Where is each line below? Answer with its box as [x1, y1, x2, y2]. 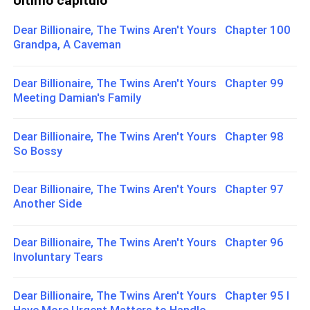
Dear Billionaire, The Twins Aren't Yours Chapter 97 [13, 182, 284, 197]
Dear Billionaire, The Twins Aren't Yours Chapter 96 [13, 235, 284, 249]
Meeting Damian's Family [13, 91, 142, 105]
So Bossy [13, 143, 63, 158]
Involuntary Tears [13, 249, 104, 264]
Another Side [13, 197, 82, 211]
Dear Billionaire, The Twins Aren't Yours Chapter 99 [13, 76, 284, 91]
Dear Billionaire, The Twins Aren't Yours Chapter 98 [13, 129, 284, 143]
